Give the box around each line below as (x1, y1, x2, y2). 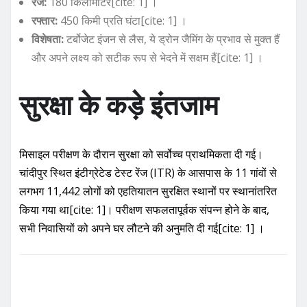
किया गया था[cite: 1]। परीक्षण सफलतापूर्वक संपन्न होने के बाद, (19, 201, 269, 217)
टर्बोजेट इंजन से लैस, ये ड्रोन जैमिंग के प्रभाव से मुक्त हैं (64, 31, 280, 47)
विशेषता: (32, 31, 64, 47)
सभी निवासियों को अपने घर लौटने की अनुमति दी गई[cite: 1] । (19, 220, 265, 236)
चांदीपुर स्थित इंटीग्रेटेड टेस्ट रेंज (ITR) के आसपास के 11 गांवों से (19, 164, 277, 180)
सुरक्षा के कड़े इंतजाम (19, 86, 219, 121)
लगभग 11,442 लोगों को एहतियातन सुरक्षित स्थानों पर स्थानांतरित (19, 183, 277, 199)
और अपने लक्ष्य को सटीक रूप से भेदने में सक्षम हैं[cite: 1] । (32, 49, 263, 65)
